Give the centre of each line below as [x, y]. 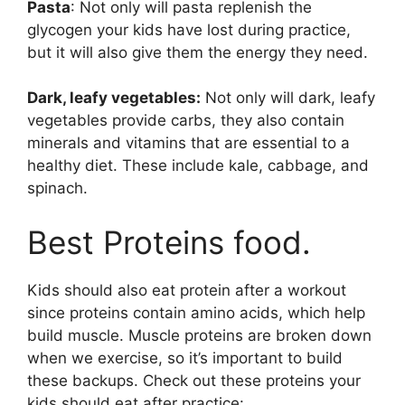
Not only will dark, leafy [288, 98]
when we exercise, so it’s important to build [185, 358]
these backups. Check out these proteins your [194, 380]
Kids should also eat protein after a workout [187, 290]
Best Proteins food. [169, 242]
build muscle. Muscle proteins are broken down [199, 335]
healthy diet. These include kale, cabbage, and [198, 166]
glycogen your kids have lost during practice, [189, 29]
